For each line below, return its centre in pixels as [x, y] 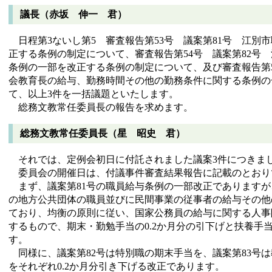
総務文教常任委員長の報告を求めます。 [101, 107]
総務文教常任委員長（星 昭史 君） [103, 133]
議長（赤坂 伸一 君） [73, 15]
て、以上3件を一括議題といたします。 [93, 94]
